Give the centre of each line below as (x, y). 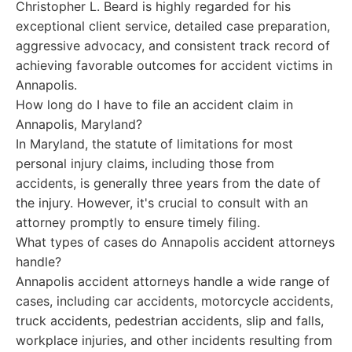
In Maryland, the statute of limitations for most (154, 144)
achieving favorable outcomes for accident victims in (174, 65)
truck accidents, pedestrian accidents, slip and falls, (170, 321)
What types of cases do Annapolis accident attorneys (175, 242)
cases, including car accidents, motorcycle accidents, (174, 301)
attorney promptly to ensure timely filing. (138, 222)
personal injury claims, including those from (145, 163)
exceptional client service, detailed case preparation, (173, 26)
